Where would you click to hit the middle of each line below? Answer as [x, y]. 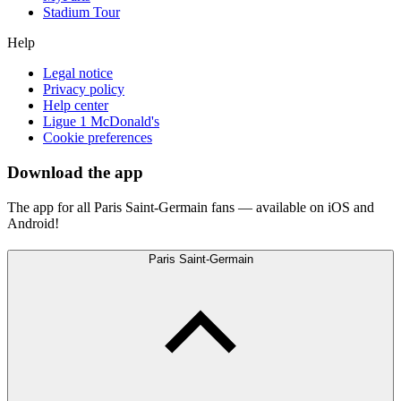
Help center [76, 106]
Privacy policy [84, 90]
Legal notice [78, 73]
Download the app [75, 172]
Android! [33, 223]
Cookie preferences [98, 138]
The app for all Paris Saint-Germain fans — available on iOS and [191, 207]
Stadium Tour [81, 13]
